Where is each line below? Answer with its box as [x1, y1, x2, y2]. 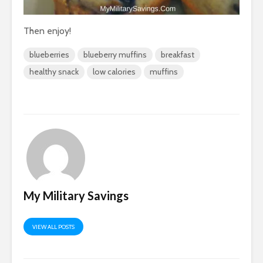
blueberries [29, 49, 69, 60]
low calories [93, 66, 136, 77]
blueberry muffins [83, 49, 147, 60]
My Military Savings [23, 188, 129, 203]
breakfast [161, 49, 194, 60]
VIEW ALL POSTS [32, 223, 75, 231]
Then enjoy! [23, 25, 71, 37]
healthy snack [29, 66, 79, 77]
